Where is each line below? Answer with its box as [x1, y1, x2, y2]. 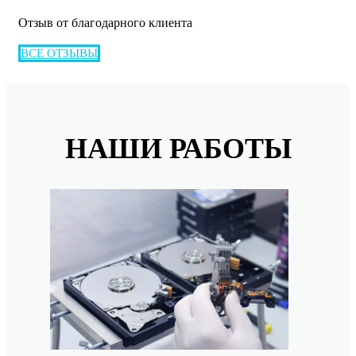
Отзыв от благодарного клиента [18, 16, 192, 30]
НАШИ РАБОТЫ [64, 133, 292, 165]
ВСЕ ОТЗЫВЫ [21, 47, 98, 60]
